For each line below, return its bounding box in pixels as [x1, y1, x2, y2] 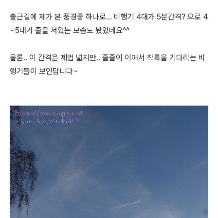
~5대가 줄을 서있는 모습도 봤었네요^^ [10, 25, 129, 35]
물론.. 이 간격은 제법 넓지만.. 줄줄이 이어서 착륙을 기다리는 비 [10, 53, 205, 62]
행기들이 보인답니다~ [10, 66, 78, 76]
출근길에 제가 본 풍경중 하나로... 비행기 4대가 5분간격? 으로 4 [10, 12, 208, 21]
